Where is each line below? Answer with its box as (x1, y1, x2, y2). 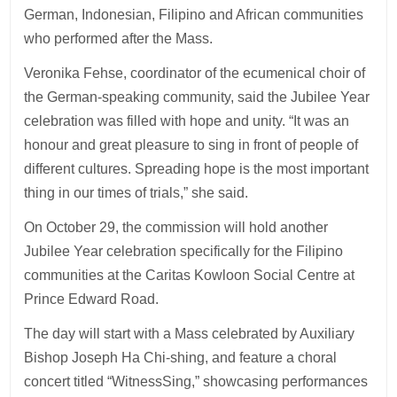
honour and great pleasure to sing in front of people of (24, 137, 359, 153)
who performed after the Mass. (24, 31, 217, 47)
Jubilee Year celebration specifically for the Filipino (24, 244, 344, 260)
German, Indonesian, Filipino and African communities (24, 7, 364, 23)
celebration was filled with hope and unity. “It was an (24, 113, 350, 129)
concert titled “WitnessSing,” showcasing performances (24, 374, 369, 390)
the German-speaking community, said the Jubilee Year (24, 90, 370, 105)
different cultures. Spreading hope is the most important (24, 161, 370, 177)
